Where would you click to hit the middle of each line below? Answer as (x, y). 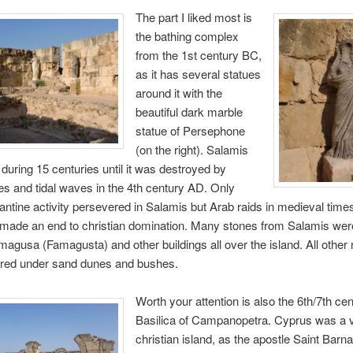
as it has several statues (198, 73)
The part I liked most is (193, 17)
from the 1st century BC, (198, 54)
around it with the (178, 92)
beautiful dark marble (189, 111)
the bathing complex (187, 35)
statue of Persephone (190, 130)
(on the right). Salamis (191, 149)
